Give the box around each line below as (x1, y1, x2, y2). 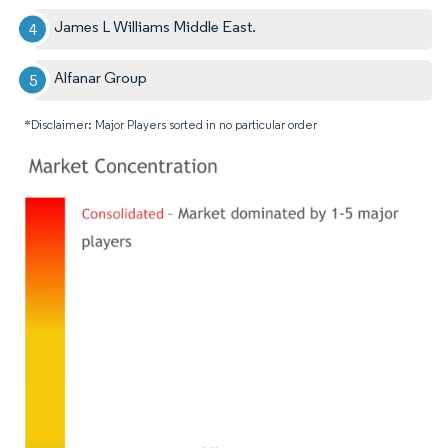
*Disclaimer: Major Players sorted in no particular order (24, 116, 317, 132)
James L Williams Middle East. (54, 16, 257, 36)
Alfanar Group (54, 67, 148, 87)
